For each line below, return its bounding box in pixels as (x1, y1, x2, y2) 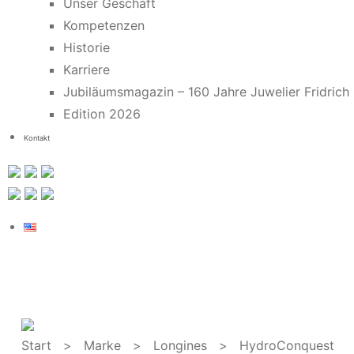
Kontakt (24, 134, 50, 142)
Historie (63, 40, 110, 55)
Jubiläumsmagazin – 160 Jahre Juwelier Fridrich (63, 84, 349, 100)
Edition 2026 (63, 106, 141, 122)
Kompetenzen (63, 17, 145, 33)
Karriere (63, 62, 110, 77)
